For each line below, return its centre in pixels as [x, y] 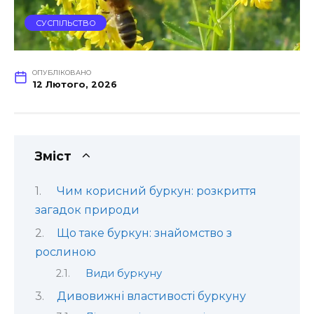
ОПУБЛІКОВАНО [61, 73]
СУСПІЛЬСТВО [66, 23]
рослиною [66, 252]
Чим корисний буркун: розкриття [156, 191]
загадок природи [87, 210]
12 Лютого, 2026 [74, 85]
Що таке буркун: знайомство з [144, 233]
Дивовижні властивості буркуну [151, 296]
